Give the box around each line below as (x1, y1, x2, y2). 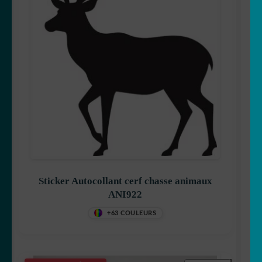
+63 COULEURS (107, 209, 156, 216)
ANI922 (108, 188, 142, 200)
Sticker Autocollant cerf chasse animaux (38, 175, 212, 187)
